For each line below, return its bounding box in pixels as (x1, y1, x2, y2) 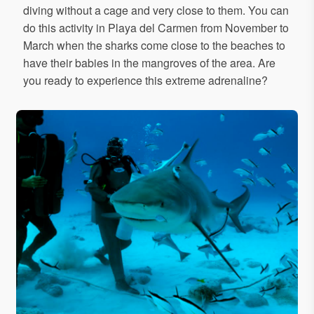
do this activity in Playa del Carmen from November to (23, 20, 289, 36)
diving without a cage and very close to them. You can (23, 2, 289, 19)
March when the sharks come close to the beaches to (23, 37, 285, 54)
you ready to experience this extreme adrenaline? (23, 72, 268, 89)
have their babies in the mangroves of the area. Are (23, 55, 275, 71)
